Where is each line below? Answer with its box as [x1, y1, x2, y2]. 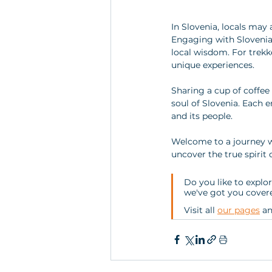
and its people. [171, 110, 235, 121]
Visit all [184, 204, 217, 216]
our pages [217, 204, 260, 216]
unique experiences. [171, 59, 257, 70]
